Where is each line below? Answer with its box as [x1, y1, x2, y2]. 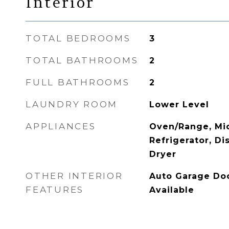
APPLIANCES [26, 121, 96, 131]
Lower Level [149, 100, 209, 109]
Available [149, 185, 194, 195]
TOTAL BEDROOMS [26, 33, 131, 43]
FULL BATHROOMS [26, 77, 130, 87]
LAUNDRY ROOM [26, 99, 118, 109]
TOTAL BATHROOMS [26, 55, 139, 65]
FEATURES [26, 185, 84, 195]
